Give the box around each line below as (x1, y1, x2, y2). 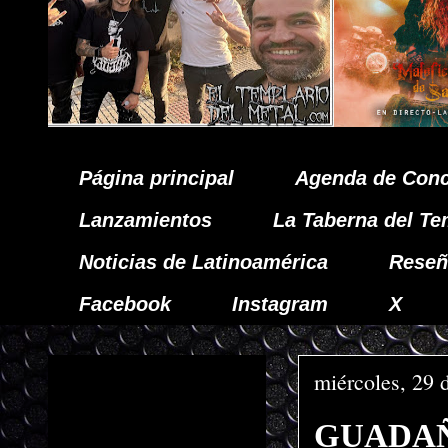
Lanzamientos (79, 209, 212, 231)
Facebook (79, 293, 171, 315)
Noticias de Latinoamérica (79, 251, 328, 273)
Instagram (232, 293, 328, 315)
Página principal (79, 167, 234, 189)
